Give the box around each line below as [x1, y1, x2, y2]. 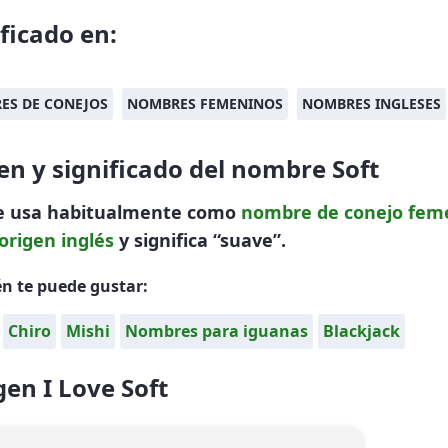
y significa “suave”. [114, 228, 286, 252]
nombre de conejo [241, 200, 403, 224]
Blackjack [323, 320, 400, 342]
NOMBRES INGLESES [302, 94, 441, 113]
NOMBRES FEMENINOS [127, 94, 283, 113]
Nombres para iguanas [125, 320, 308, 342]
